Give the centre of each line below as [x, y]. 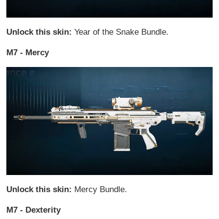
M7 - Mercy [28, 53]
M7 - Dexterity [34, 210]
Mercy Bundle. [101, 189]
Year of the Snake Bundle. [122, 32]
